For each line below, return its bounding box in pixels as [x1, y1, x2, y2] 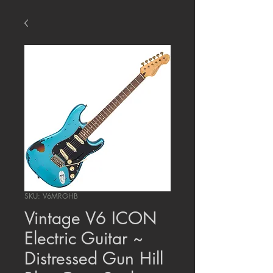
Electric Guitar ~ [24, 227, 143, 250]
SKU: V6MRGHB [24, 191, 78, 202]
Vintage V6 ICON [24, 207, 157, 230]
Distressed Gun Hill [24, 247, 163, 270]
